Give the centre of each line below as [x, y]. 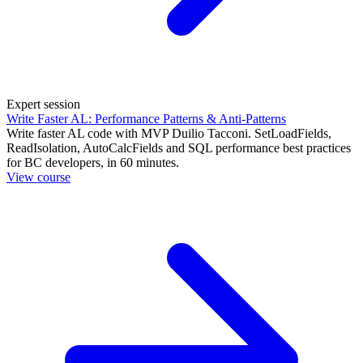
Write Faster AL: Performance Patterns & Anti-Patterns [146, 119]
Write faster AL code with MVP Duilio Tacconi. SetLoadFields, [169, 134]
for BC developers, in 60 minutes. [93, 163]
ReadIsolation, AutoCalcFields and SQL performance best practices [179, 148]
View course [38, 177]
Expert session [43, 105]
